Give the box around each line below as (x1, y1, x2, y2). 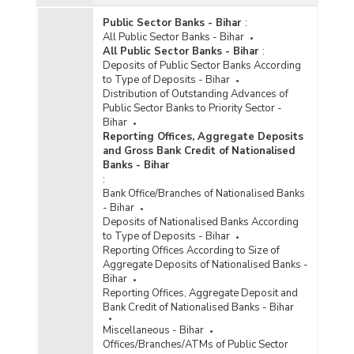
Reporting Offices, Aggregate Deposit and (102, 285, 298, 300)
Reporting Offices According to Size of (102, 243, 280, 258)
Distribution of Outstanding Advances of (102, 86, 288, 101)
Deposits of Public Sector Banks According (102, 58, 301, 73)
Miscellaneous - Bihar (102, 322, 204, 337)
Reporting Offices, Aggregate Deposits (102, 129, 303, 144)
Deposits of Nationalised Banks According (102, 214, 299, 229)
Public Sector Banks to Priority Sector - (102, 100, 282, 115)
